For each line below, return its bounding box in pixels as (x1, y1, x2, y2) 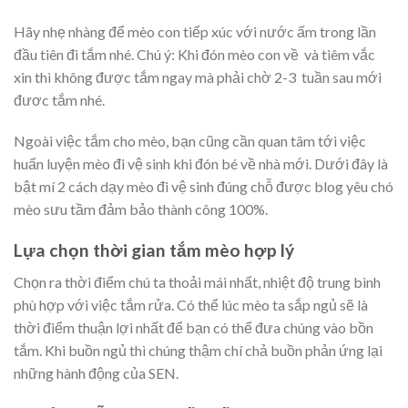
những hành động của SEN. (14, 363, 178, 382)
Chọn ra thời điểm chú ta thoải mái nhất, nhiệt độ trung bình (14, 272, 381, 291)
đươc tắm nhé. (14, 90, 105, 108)
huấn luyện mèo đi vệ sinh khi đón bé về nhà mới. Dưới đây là (14, 155, 388, 173)
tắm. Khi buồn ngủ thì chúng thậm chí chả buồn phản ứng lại (14, 341, 382, 359)
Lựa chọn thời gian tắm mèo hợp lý (14, 240, 294, 261)
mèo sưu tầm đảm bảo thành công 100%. (14, 200, 268, 219)
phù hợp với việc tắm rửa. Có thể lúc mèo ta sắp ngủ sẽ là (14, 295, 368, 313)
